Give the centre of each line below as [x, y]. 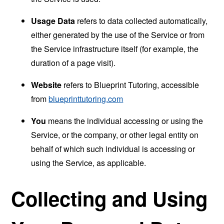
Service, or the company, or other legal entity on [115, 134]
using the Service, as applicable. [89, 162]
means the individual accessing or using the [125, 120]
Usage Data [53, 20]
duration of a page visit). [73, 62]
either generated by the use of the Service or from [118, 34]
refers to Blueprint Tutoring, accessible [130, 84]
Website [46, 84]
